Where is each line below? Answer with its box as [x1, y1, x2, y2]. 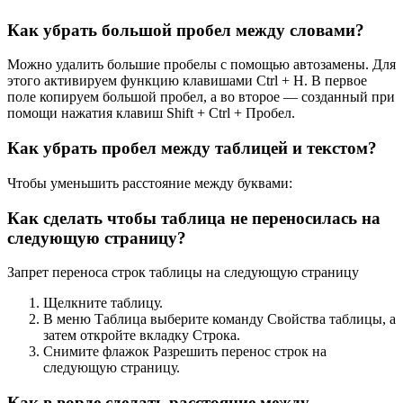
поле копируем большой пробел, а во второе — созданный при [7, 89, 395, 105]
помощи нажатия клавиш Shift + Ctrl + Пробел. [7, 105, 295, 121]
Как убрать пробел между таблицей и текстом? [7, 139, 377, 158]
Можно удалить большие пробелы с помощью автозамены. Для [7, 57, 396, 73]
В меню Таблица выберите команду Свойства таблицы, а [43, 311, 396, 327]
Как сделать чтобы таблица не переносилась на [7, 208, 381, 228]
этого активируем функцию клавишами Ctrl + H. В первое [7, 73, 367, 89]
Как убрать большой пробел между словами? [7, 20, 364, 40]
